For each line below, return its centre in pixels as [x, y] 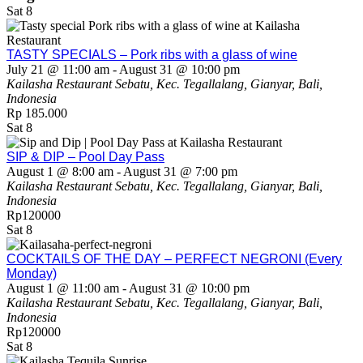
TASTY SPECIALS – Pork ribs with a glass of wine [152, 54]
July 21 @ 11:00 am [58, 69]
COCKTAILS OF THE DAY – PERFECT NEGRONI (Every [174, 258]
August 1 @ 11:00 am [63, 288]
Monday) [32, 273]
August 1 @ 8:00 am [60, 171]
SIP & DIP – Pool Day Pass [85, 156]
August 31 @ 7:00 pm [180, 171]
